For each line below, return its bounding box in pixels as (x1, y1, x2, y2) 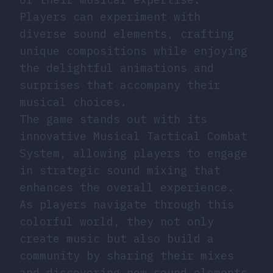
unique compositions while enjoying (19, 43, 247, 58)
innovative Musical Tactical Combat (19, 129, 247, 143)
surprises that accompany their (19, 77, 221, 92)
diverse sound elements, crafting (19, 26, 234, 41)
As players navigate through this (19, 197, 234, 211)
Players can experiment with (19, 9, 200, 24)
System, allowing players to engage (19, 146, 247, 160)
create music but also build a (19, 231, 214, 246)
